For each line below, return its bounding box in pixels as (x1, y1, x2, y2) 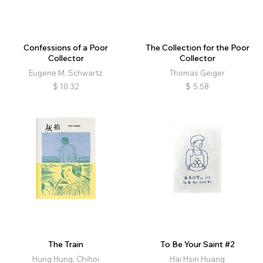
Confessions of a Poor (23, 42, 108, 53)
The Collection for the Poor (145, 42, 249, 53)
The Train (48, 239, 83, 250)
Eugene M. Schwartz (29, 68, 103, 78)
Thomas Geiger (170, 68, 225, 78)
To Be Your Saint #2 (160, 239, 235, 250)
